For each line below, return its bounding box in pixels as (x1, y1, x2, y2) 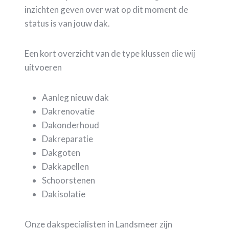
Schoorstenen (42, 175, 95, 186)
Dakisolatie (42, 189, 85, 200)
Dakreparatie (42, 133, 93, 145)
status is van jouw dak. (25, 18, 110, 29)
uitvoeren (25, 62, 62, 73)
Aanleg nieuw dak (42, 92, 109, 103)
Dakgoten (42, 147, 80, 158)
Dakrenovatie (42, 106, 95, 117)
